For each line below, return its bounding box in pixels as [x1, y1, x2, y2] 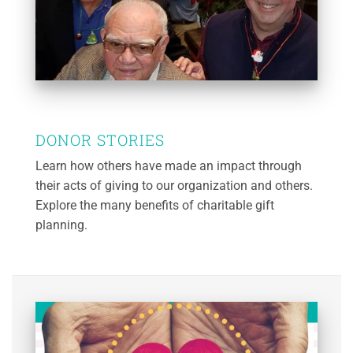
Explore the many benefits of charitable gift [35, 198, 274, 214]
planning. [35, 217, 87, 233]
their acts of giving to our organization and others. [35, 178, 313, 194]
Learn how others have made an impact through [35, 158, 302, 174]
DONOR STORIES [35, 129, 165, 150]
